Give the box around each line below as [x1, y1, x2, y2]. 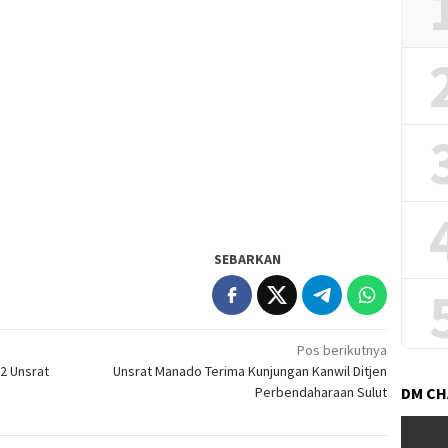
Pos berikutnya [297, 340, 388, 359]
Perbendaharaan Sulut [255, 382, 388, 401]
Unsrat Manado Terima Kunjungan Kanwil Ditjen [113, 361, 388, 380]
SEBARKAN [214, 249, 282, 268]
